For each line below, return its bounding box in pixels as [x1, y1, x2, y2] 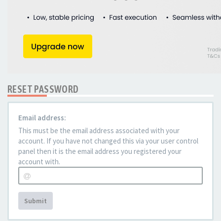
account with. [18, 157, 60, 166]
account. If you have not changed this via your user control [18, 136, 198, 146]
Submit [24, 196, 47, 205]
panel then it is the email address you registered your [18, 147, 182, 156]
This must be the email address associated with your [18, 126, 180, 135]
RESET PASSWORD [7, 83, 79, 95]
